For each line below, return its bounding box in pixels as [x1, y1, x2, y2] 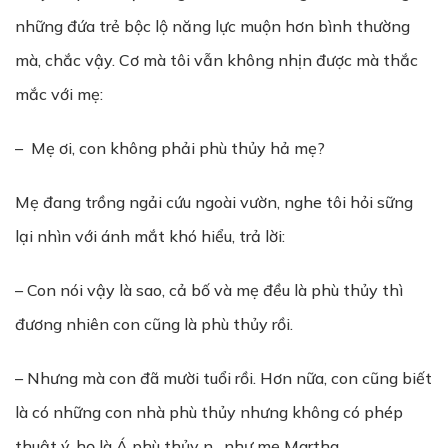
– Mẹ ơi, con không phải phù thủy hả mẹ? [15, 138, 325, 158]
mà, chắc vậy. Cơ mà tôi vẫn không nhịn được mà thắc [15, 50, 418, 70]
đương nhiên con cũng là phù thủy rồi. [15, 314, 293, 334]
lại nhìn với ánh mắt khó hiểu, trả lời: [15, 226, 285, 246]
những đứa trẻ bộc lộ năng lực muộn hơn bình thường [15, 16, 410, 36]
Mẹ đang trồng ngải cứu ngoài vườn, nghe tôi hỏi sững [15, 192, 413, 212]
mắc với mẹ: [15, 84, 103, 104]
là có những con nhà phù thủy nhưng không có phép [15, 402, 403, 422]
